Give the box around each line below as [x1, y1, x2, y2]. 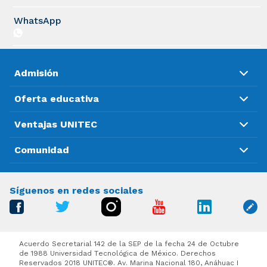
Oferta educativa [14, 93, 99, 105]
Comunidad [14, 144, 69, 156]
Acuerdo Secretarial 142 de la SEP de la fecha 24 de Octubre [19, 240, 239, 249]
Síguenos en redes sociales [10, 185, 143, 197]
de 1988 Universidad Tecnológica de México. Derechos [19, 249, 216, 258]
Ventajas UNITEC [14, 119, 97, 131]
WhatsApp [14, 15, 61, 27]
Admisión [14, 67, 58, 79]
